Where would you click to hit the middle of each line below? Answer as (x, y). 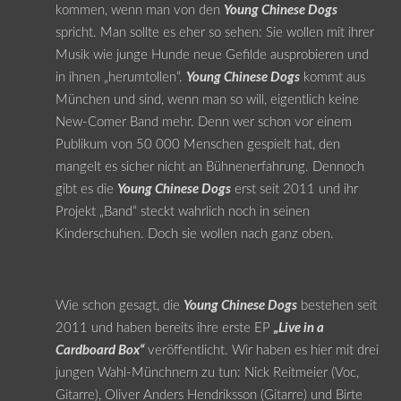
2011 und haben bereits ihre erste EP (164, 328)
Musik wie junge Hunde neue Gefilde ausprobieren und (212, 55)
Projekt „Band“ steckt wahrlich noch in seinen (182, 211)
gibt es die (86, 189)
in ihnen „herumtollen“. (120, 77)
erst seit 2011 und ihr (294, 189)
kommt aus (332, 77)
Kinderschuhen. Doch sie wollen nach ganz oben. (194, 234)
